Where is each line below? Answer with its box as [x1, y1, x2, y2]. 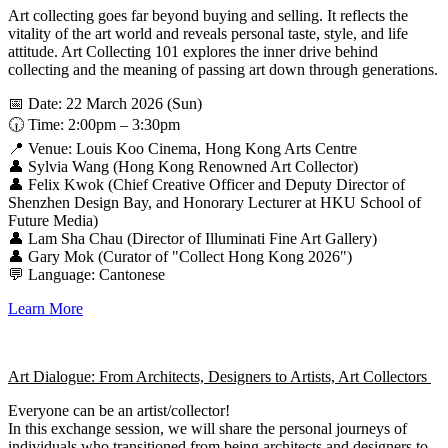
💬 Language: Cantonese [8, 266, 165, 284]
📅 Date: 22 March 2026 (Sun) [8, 95, 202, 113]
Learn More [8, 300, 83, 318]
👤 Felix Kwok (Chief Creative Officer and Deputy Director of [8, 176, 405, 194]
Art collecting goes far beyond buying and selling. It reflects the [8, 7, 408, 25]
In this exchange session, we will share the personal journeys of [8, 420, 407, 438]
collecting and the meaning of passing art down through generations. [8, 61, 438, 79]
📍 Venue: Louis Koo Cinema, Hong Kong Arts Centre [8, 140, 357, 158]
